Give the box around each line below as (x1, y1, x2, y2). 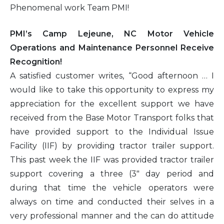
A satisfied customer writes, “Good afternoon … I (10, 70, 214, 80)
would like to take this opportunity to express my (10, 84, 214, 94)
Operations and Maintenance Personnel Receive (10, 42, 214, 52)
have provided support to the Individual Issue (10, 126, 214, 136)
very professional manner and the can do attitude (10, 210, 214, 220)
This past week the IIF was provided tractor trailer (10, 154, 214, 164)
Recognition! (10, 56, 62, 66)
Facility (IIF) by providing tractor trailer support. (10, 140, 214, 150)
